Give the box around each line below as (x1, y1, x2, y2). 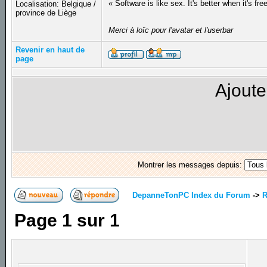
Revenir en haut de (15, 45, 85, 55)
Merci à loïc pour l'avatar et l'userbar (108, 26, 234, 35)
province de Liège (15, 8, 77, 18)
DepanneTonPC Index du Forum (132, 190, 251, 200)
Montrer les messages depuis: (137, 160, 244, 170)
